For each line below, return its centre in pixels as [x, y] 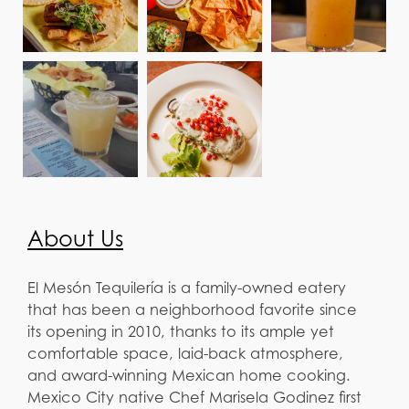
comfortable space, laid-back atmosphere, [185, 354]
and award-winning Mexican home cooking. [189, 376]
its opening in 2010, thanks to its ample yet [181, 332]
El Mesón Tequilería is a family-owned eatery [187, 288]
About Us [75, 238]
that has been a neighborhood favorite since [192, 310]
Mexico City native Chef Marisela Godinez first [194, 398]
